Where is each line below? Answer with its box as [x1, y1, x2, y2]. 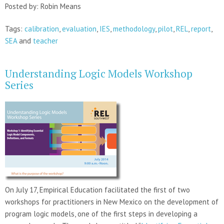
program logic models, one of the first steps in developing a [5, 208, 197, 218]
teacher [33, 35, 58, 45]
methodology [113, 23, 155, 33]
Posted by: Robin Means [5, 1, 81, 11]
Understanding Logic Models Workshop [5, 66, 192, 80]
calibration [24, 23, 59, 33]
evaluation [62, 23, 96, 33]
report [191, 23, 211, 33]
